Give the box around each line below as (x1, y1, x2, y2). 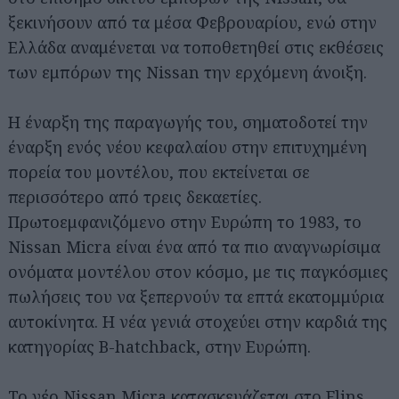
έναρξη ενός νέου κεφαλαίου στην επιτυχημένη (8, 135, 367, 158)
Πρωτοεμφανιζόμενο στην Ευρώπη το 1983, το (8, 210, 362, 232)
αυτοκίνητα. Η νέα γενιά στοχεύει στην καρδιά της (8, 310, 387, 332)
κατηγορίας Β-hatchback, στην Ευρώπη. (8, 335, 311, 357)
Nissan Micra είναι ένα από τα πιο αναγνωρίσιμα (8, 235, 380, 257)
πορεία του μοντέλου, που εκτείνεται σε (8, 160, 310, 183)
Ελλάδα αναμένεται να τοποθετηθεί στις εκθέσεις (8, 36, 384, 58)
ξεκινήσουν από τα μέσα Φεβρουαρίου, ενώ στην (8, 11, 377, 33)
